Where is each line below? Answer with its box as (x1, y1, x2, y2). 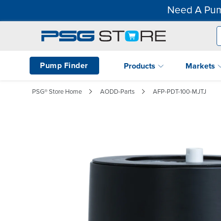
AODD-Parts (100, 87, 135, 96)
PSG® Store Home (32, 87, 82, 96)
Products (124, 61, 157, 71)
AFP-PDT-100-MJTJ (153, 87, 206, 96)
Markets (185, 61, 217, 71)
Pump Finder (40, 60, 88, 71)
